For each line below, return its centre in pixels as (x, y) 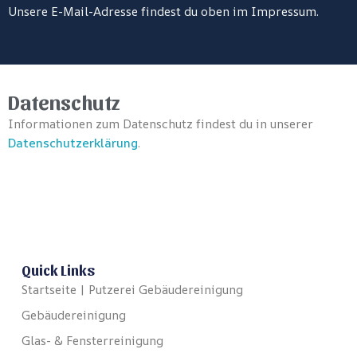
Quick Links (58, 269)
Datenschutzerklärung (73, 143)
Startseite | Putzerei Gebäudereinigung (132, 289)
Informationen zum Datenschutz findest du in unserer (161, 124)
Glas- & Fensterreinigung (92, 340)
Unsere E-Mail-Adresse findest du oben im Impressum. (163, 12)
